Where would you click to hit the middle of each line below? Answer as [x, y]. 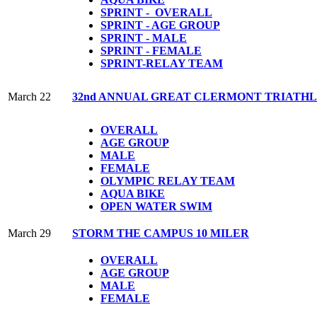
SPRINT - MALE [144, 38]
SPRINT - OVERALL [156, 12]
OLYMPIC [129, 180]
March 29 [29, 233]
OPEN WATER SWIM [156, 206]
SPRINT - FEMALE [151, 50]
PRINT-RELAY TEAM [165, 63]
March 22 [29, 96]
